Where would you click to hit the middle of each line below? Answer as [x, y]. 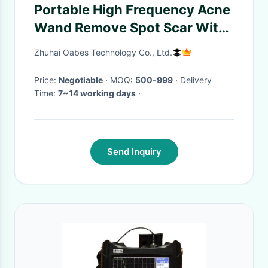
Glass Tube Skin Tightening [122, 45]
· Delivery [176, 80]
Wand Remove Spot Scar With [130, 28]
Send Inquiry [134, 152]
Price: [46, 80]
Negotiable [81, 80]
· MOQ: [123, 80]
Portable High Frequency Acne [132, 10]
